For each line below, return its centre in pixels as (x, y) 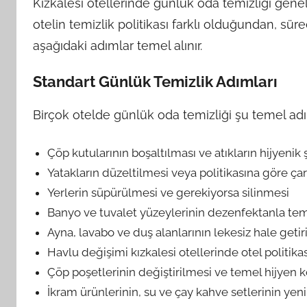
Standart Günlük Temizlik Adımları (155, 82)
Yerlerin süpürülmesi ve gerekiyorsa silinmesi (169, 192)
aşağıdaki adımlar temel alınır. (118, 45)
